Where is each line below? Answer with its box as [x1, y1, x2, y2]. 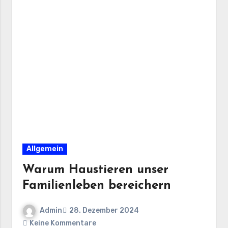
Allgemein [26, 145, 64, 153]
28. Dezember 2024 [69, 206, 139, 215]
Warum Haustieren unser [22, 164, 169, 176]
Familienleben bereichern [22, 180, 172, 192]
